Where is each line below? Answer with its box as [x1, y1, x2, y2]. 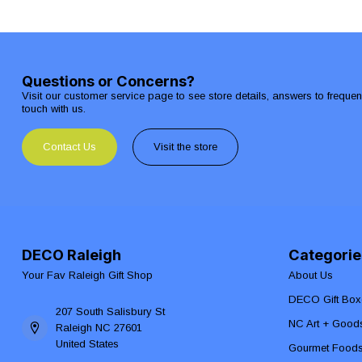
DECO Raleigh [22, 245, 121, 263]
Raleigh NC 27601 [56, 321, 142, 334]
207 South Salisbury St [56, 305, 165, 318]
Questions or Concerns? [22, 72, 195, 90]
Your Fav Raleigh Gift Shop [22, 268, 153, 281]
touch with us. [22, 103, 86, 115]
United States [56, 337, 119, 350]
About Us [288, 268, 333, 281]
